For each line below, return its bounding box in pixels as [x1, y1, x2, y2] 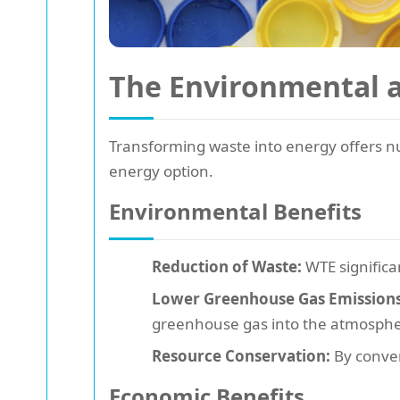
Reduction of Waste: [152, 255, 302, 277]
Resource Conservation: [152, 345, 330, 366]
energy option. [109, 160, 213, 181]
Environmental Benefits [109, 196, 362, 226]
